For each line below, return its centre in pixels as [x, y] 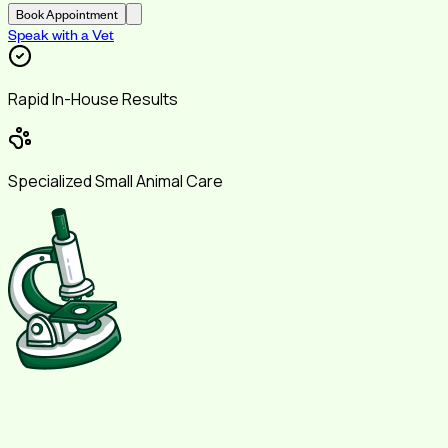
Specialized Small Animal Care [115, 180]
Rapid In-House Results [93, 98]
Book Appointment [67, 13]
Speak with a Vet [61, 34]
